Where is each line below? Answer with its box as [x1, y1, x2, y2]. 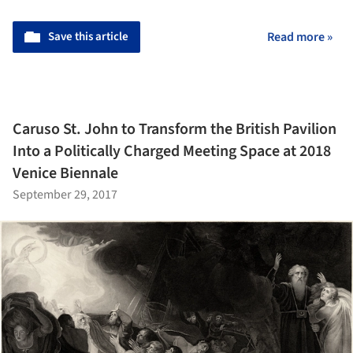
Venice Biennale [13, 162, 118, 184]
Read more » [267, 28, 333, 46]
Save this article [48, 28, 128, 46]
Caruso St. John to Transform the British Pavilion [13, 117, 336, 140]
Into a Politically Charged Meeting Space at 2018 [13, 139, 331, 162]
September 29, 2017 [13, 185, 117, 203]
